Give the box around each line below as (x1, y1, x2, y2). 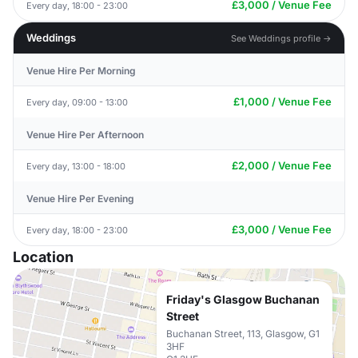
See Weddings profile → (231, 32, 332, 44)
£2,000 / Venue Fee (232, 159, 332, 172)
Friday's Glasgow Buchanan (166, 292, 320, 306)
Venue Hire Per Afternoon (26, 129, 144, 141)
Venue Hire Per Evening (26, 193, 134, 205)
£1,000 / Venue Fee (233, 95, 332, 108)
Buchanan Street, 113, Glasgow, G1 (166, 328, 320, 340)
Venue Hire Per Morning (26, 65, 136, 77)
